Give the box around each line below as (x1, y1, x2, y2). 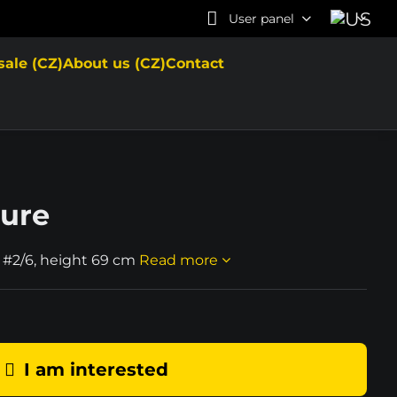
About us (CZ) (62, 55, 166, 72)
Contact (165, 55, 224, 72)
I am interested (23, 359, 168, 380)
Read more (138, 252, 218, 269)
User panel (228, 10, 294, 27)
